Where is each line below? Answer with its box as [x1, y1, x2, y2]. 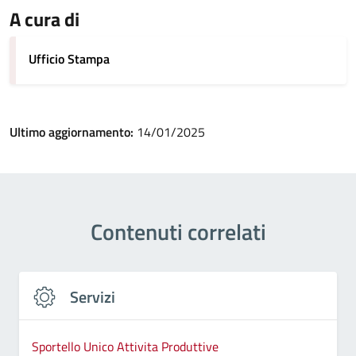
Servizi [70, 284, 115, 309]
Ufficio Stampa [29, 49, 110, 68]
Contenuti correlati [90, 215, 266, 249]
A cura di [10, 5, 79, 33]
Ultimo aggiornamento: [10, 122, 137, 141]
